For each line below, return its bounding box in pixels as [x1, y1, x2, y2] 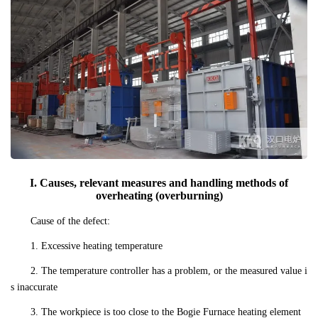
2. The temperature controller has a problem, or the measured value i [31, 265, 307, 277]
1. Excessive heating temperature [31, 241, 163, 252]
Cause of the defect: [31, 216, 110, 227]
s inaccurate [11, 282, 57, 293]
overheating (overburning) [95, 190, 223, 202]
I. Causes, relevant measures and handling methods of [30, 177, 288, 190]
